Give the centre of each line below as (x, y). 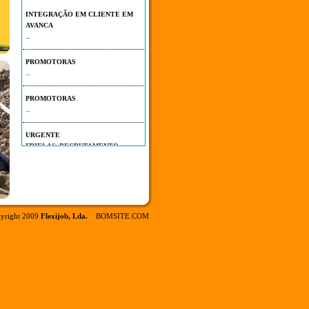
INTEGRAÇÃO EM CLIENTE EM (79, 6)
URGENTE (43, 127)
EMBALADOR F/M (56, 149)
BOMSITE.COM (122, 216)
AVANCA (39, 17)
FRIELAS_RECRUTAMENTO (72, 138)
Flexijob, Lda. (64, 216)
